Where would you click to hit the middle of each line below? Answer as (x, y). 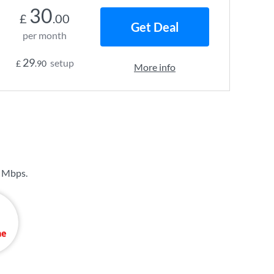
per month (45, 35)
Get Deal (155, 27)
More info (155, 67)
